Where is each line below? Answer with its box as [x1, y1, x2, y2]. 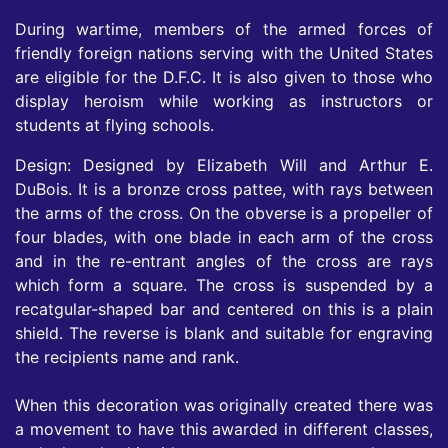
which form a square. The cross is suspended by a [15, 275, 433, 296]
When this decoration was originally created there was [15, 395, 433, 416]
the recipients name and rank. [15, 347, 239, 368]
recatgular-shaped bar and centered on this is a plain [15, 299, 433, 320]
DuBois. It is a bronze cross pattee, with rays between [15, 179, 433, 200]
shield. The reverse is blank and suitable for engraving [15, 323, 433, 344]
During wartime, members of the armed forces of [15, 19, 433, 40]
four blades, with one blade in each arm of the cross [15, 227, 433, 248]
